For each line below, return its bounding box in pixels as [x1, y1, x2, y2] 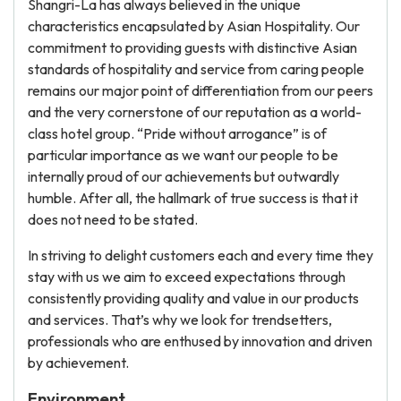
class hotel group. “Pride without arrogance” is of [28, 124, 327, 142]
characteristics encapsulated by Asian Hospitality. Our [28, 17, 360, 35]
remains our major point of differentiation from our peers [28, 81, 373, 99]
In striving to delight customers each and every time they [28, 246, 373, 264]
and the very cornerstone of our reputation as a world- [28, 103, 362, 121]
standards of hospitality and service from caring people [28, 60, 364, 78]
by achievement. [28, 354, 129, 371]
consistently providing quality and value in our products [28, 289, 359, 307]
